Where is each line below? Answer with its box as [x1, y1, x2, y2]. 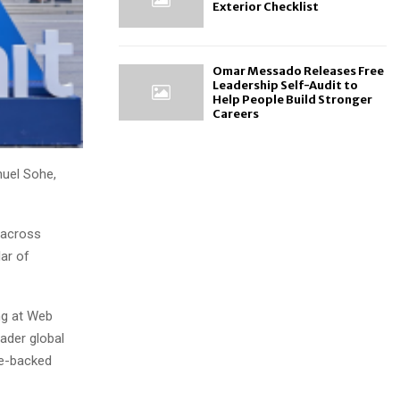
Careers [212, 105, 259, 121]
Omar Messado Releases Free [212, 62, 384, 79]
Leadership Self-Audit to [212, 77, 358, 93]
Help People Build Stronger [212, 91, 372, 107]
